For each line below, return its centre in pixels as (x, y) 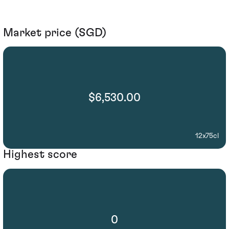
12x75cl (207, 136)
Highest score (40, 155)
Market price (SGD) (55, 32)
